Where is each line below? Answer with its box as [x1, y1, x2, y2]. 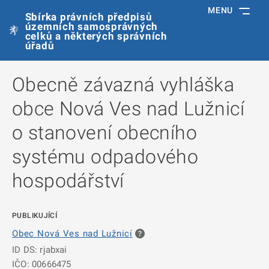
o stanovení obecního [12, 121, 197, 144]
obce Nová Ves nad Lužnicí [12, 97, 244, 120]
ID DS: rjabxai [12, 244, 67, 255]
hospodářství [12, 169, 124, 192]
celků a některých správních [25, 30, 168, 42]
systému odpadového [12, 145, 199, 168]
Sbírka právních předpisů [25, 11, 153, 23]
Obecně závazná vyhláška [12, 73, 235, 96]
